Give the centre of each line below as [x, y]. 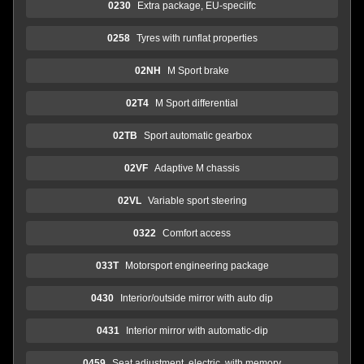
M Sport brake [198, 70]
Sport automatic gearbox [197, 135]
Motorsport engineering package [197, 265]
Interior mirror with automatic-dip [197, 330]
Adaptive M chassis [197, 168]
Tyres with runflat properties [197, 38]
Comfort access [197, 233]
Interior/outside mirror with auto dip [197, 298]
